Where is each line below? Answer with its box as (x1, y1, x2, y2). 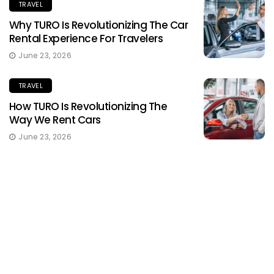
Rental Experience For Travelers (9, 31, 163, 46)
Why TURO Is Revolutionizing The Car (9, 18, 188, 33)
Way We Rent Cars (9, 113, 101, 128)
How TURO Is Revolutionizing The (9, 99, 168, 114)
